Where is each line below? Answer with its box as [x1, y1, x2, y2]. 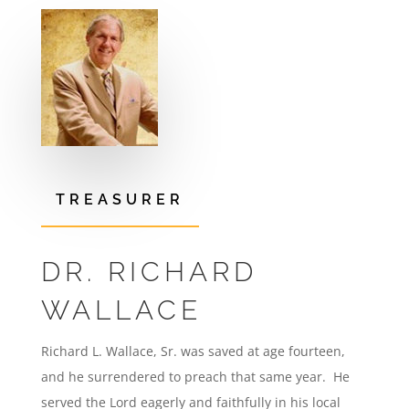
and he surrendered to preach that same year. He [40, 368, 350, 385]
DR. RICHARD [40, 256, 257, 288]
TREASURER [55, 191, 184, 208]
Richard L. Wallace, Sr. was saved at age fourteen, [40, 342, 345, 360]
